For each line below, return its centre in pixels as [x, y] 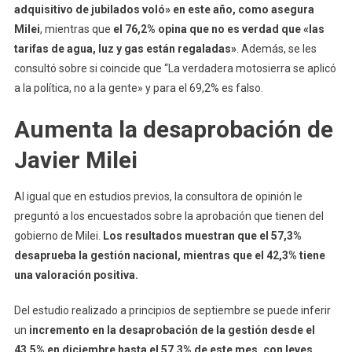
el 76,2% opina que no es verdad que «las [217, 29]
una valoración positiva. [76, 275]
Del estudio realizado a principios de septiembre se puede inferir [172, 310]
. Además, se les [276, 48]
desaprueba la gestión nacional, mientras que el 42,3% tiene [169, 255]
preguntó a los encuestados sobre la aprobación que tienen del [169, 216]
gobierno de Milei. [58, 235]
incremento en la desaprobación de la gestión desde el [170, 330]
